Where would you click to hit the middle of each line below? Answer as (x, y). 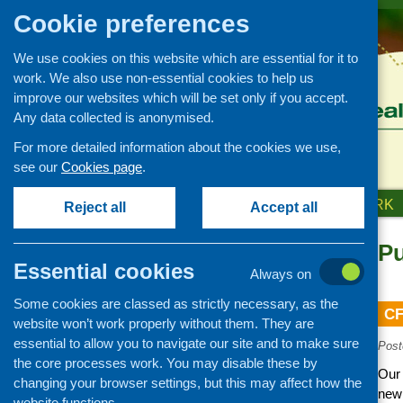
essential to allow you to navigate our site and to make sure (186, 343)
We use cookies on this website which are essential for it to (186, 58)
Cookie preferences (132, 24)
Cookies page (102, 167)
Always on (281, 274)
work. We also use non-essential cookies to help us (164, 78)
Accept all (283, 207)
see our (37, 167)
